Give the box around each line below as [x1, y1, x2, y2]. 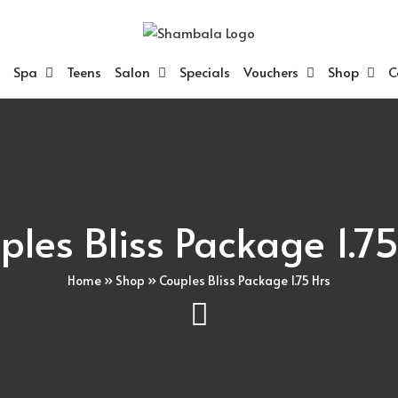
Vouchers [243, 61, 298, 81]
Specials [179, 61, 230, 81]
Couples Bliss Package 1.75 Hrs [159, 271, 330, 289]
